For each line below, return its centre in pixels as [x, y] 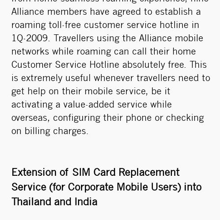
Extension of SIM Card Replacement [95, 173]
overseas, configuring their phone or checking [108, 119]
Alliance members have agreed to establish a [106, 13]
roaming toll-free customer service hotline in [105, 26]
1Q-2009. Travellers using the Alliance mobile [107, 39]
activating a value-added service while [92, 105]
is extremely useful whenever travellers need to [111, 79]
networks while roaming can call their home [104, 52]
